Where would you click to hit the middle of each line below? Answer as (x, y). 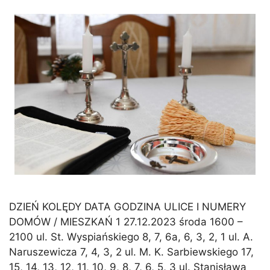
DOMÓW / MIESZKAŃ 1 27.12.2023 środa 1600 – (126, 221)
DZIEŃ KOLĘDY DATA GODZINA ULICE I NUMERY (127, 206)
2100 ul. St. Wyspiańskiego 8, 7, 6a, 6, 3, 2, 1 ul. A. (131, 237)
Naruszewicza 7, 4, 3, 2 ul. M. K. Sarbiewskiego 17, (131, 252)
